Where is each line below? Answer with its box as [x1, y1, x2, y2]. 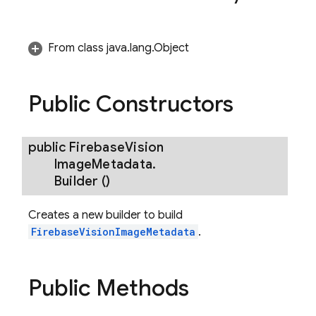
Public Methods [28, 273, 189, 302]
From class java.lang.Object [48, 41, 189, 55]
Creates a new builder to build [28, 207, 183, 222]
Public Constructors [28, 90, 233, 118]
